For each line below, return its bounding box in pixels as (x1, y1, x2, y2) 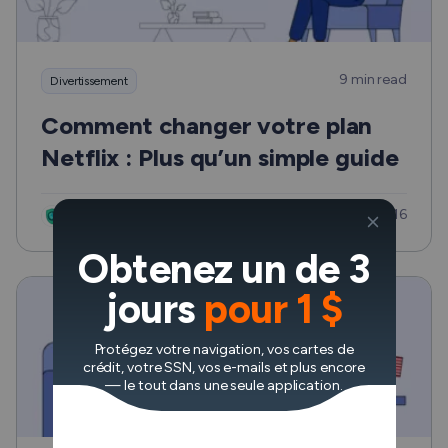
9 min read (339, 71, 407, 88)
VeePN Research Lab (63, 207, 194, 224)
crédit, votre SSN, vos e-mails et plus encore (82, 359, 366, 376)
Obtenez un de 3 (78, 245, 370, 293)
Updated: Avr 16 (306, 206, 407, 223)
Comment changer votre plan (41, 111, 373, 140)
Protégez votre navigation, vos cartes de (94, 341, 354, 358)
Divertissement (50, 74, 128, 88)
